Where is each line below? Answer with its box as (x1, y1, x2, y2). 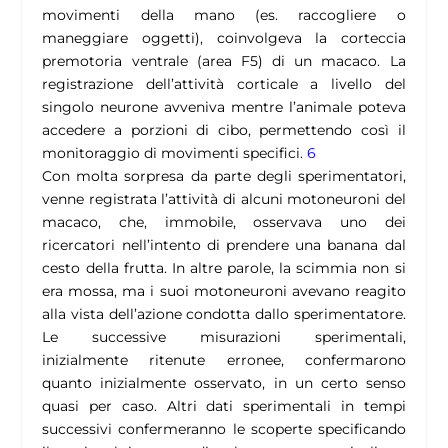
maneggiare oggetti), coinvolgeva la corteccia (42, 29, 406, 48)
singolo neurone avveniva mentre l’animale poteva (42, 98, 406, 117)
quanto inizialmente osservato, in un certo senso (42, 374, 406, 393)
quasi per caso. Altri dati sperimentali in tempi (42, 397, 406, 416)
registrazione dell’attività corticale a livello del (42, 75, 406, 94)
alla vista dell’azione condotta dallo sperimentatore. (42, 305, 406, 324)
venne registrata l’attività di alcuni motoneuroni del (42, 190, 406, 209)
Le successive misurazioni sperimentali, (42, 328, 406, 347)
